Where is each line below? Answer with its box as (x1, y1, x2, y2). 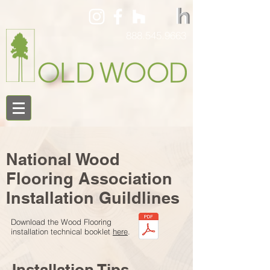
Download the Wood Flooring (11, 217, 111, 227)
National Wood (6, 149, 120, 169)
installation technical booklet (11, 227, 113, 236)
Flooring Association (6, 169, 172, 188)
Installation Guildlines (6, 188, 180, 207)
